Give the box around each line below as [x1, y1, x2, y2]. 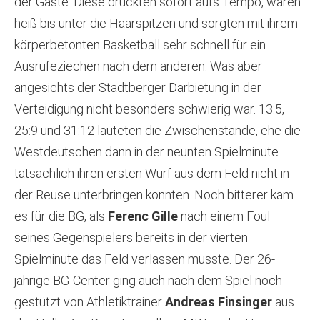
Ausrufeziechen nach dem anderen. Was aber [14, 59, 262, 74]
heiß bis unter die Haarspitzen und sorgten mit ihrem [14, 16, 298, 31]
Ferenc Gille [108, 209, 178, 224]
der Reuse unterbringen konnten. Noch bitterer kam [14, 187, 294, 203]
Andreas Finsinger [162, 294, 272, 310]
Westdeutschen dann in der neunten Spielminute [14, 144, 279, 160]
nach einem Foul [178, 209, 270, 224]
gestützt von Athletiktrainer [14, 294, 162, 310]
